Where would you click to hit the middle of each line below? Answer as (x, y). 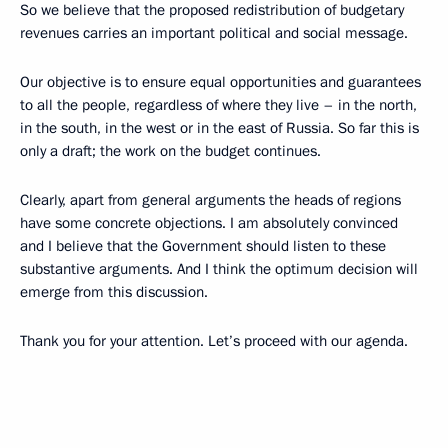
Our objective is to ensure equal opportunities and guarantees (220, 82)
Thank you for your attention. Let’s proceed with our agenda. (214, 341)
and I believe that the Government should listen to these (203, 246)
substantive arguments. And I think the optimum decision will (219, 269)
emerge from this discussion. (114, 292)
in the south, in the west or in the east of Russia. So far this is (219, 128)
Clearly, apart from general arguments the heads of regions (210, 200)
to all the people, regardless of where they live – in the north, (218, 105)
